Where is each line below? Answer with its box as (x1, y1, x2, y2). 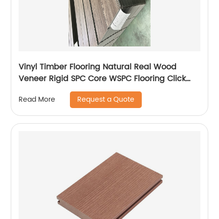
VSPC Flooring (19, 84, 72, 97)
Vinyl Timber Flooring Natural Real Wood (19, 60, 177, 73)
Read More (19, 94, 56, 106)
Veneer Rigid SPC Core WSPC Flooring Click (19, 72, 186, 85)
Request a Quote (77, 93, 135, 105)
